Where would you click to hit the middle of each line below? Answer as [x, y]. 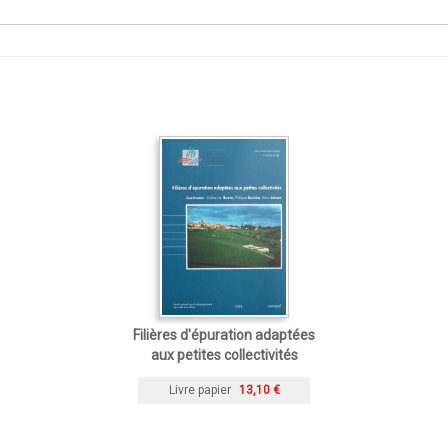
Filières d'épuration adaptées [224, 334]
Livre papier [199, 390]
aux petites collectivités [224, 354]
